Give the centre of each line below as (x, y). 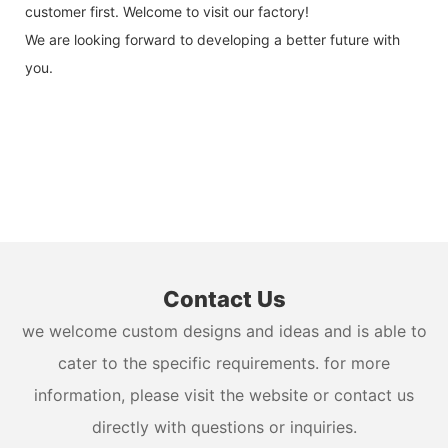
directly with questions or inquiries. (224, 427)
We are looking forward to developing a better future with (212, 40)
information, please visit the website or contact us (224, 395)
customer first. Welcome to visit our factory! (167, 12)
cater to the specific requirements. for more (224, 363)
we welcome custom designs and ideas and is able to (224, 331)
